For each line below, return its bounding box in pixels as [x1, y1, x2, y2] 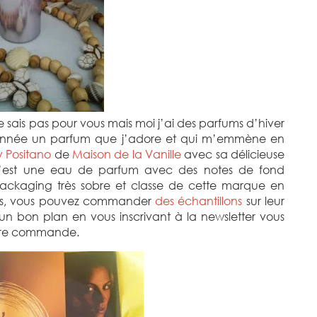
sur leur [242, 194, 285, 208]
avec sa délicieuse [181, 147, 285, 161]
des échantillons [155, 194, 243, 208]
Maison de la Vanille [72, 147, 182, 161]
